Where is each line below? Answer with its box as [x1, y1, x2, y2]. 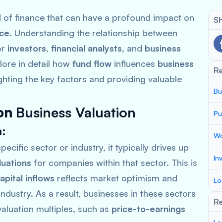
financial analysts [51, 43, 122, 54]
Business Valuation [16, 104, 136, 121]
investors [7, 43, 46, 54]
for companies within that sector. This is [31, 157, 197, 168]
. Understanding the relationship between [9, 27, 177, 38]
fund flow [72, 58, 111, 69]
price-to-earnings [111, 203, 185, 214]
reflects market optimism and [55, 172, 177, 183]
